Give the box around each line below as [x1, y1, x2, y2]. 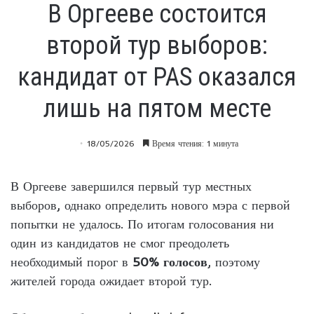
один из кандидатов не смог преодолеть [11, 234, 229, 251]
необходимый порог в [11, 253, 132, 270]
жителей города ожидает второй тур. [11, 272, 212, 289]
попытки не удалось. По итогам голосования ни [11, 215, 274, 232]
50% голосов [132, 253, 207, 270]
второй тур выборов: [46, 30, 268, 60]
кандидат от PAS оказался [18, 62, 296, 92]
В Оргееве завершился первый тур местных [11, 177, 252, 194]
